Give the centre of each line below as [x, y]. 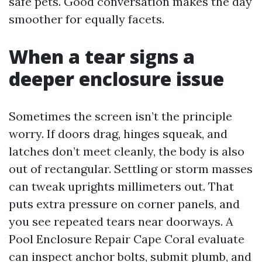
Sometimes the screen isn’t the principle [120, 116]
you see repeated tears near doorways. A [121, 221]
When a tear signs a [102, 56]
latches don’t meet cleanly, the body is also [127, 151]
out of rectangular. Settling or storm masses [131, 169]
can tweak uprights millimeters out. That [121, 186]
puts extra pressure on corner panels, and [124, 204]
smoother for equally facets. [87, 19]
